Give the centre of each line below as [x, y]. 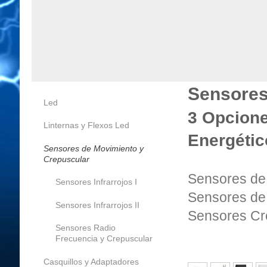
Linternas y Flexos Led [86, 125]
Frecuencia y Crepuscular [104, 239]
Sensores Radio [85, 228]
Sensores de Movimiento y [93, 148]
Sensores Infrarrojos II [97, 205]
